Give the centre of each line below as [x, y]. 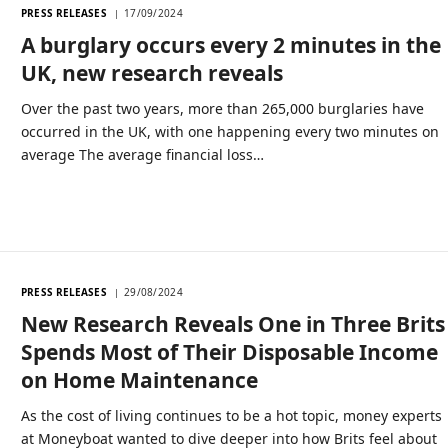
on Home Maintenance [140, 379]
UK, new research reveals [152, 72]
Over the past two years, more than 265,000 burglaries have [223, 108]
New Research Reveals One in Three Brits [233, 323]
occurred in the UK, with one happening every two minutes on [230, 131]
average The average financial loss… [143, 154]
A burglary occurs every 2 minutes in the [231, 44]
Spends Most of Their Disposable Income [230, 351]
